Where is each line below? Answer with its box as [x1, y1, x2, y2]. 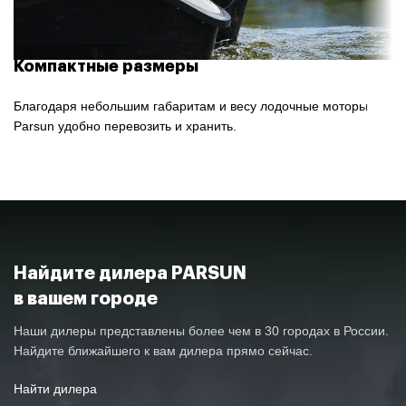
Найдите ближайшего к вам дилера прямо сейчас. [14, 343, 313, 358]
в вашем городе [14, 288, 158, 308]
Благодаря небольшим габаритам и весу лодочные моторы [14, 98, 368, 113]
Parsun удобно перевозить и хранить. [14, 118, 237, 133]
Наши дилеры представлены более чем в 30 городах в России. [14, 323, 389, 338]
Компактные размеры [14, 57, 198, 74]
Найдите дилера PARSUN [14, 263, 246, 283]
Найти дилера [14, 381, 97, 396]
